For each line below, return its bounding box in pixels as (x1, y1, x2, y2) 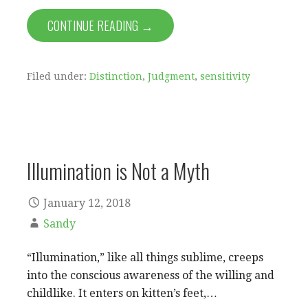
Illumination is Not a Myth (27, 155, 210, 187)
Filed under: (27, 71, 89, 82)
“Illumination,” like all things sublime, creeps (27, 251, 263, 264)
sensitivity (200, 71, 250, 82)
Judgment (148, 71, 195, 82)
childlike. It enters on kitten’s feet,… (27, 287, 217, 300)
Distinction (89, 71, 142, 82)
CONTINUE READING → (47, 16, 153, 35)
